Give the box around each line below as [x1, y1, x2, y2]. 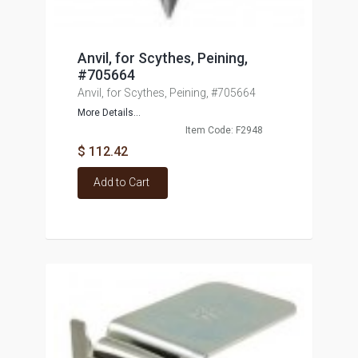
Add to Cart [93, 176, 149, 189]
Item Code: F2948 [185, 125, 263, 136]
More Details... [77, 107, 141, 118]
